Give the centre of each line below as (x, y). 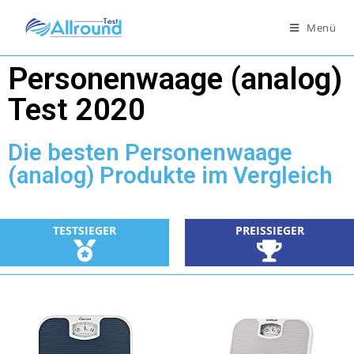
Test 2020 (77, 110)
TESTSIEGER (85, 231)
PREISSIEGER (269, 231)
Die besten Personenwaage (150, 153)
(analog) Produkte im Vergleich (170, 175)
